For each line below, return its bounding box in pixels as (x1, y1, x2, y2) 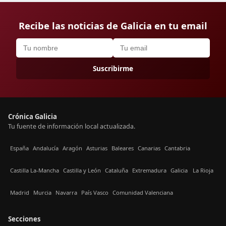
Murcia (33, 189, 51, 197)
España (10, 144, 29, 152)
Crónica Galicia (8, 111, 57, 121)
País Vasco (81, 189, 108, 197)
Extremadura (132, 166, 166, 175)
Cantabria (164, 144, 190, 152)
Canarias (138, 144, 160, 152)
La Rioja (193, 166, 213, 175)
